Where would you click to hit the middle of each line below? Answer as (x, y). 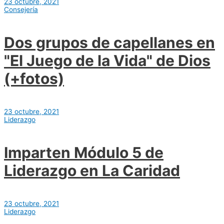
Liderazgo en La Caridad (92, 170)
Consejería (21, 10)
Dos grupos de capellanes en (109, 43)
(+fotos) (34, 79)
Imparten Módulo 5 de (84, 152)
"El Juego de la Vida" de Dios (107, 61)
